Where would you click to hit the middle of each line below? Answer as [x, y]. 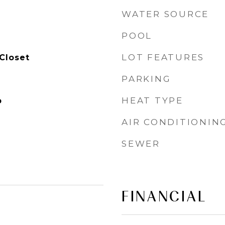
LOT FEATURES [163, 57]
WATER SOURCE [165, 14]
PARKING [146, 79]
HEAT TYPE [152, 100]
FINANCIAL [164, 196]
